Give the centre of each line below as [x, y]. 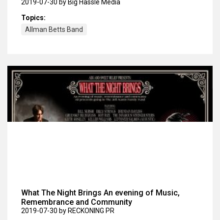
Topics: [33, 17]
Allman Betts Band [54, 29]
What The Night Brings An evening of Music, [100, 192]
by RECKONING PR [87, 210]
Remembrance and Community [77, 202]
